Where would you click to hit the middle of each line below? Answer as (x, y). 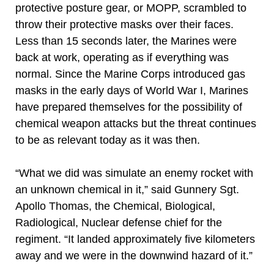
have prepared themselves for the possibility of (129, 107)
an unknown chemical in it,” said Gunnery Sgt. (127, 190)
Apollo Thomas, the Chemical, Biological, (115, 206)
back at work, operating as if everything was (122, 57)
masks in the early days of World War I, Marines (132, 91)
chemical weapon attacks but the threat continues (136, 124)
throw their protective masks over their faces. (124, 24)
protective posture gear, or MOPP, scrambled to (131, 8)
